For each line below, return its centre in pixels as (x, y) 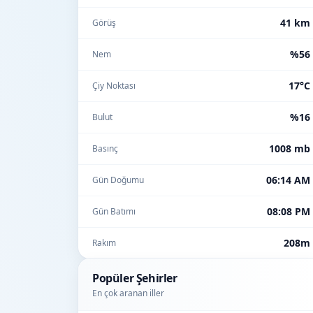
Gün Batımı (114, 211)
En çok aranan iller (128, 293)
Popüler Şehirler (135, 278)
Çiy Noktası (114, 86)
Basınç (105, 148)
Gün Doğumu (118, 180)
